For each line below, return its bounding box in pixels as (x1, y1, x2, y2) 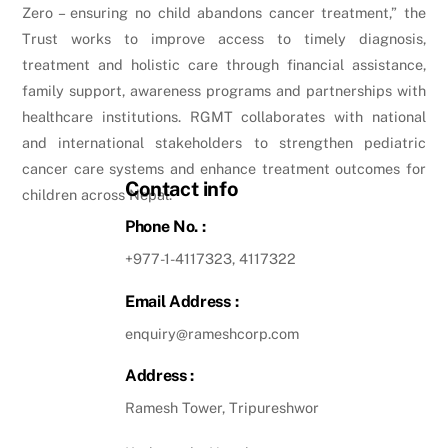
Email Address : (124, 291, 239, 311)
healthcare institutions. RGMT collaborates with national (22, 108, 426, 126)
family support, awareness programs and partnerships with (22, 82, 426, 100)
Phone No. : (124, 216, 210, 236)
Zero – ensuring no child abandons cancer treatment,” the (22, 4, 426, 22)
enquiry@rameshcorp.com (124, 324, 303, 342)
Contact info (124, 176, 243, 201)
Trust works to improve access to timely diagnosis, (22, 30, 426, 48)
